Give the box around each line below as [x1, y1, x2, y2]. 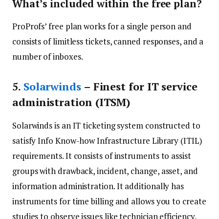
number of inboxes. [12, 51, 83, 63]
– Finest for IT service [81, 79, 197, 93]
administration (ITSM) [12, 94, 131, 109]
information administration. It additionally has [12, 180, 184, 192]
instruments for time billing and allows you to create [12, 196, 206, 207]
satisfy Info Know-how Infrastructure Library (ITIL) [12, 135, 202, 147]
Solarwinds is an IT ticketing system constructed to [12, 120, 200, 131]
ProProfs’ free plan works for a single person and [12, 21, 192, 32]
